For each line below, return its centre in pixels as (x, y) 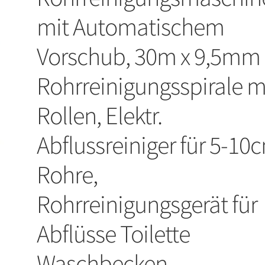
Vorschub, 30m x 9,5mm (149, 56)
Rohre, (67, 175)
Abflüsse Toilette (114, 234)
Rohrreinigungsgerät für (147, 204)
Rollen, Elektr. (100, 116)
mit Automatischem (131, 27)
